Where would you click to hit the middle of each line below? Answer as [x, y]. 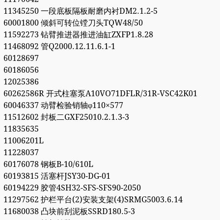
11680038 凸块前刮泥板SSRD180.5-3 [69, 212]
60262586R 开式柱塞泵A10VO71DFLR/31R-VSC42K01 [100, 94]
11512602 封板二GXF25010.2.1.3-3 [66, 117]
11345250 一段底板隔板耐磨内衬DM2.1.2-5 [80, 11]
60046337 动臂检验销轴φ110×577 [63, 106]
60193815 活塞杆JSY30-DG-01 [57, 176]
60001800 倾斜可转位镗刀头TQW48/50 [73, 23]
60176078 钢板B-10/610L [48, 165]
